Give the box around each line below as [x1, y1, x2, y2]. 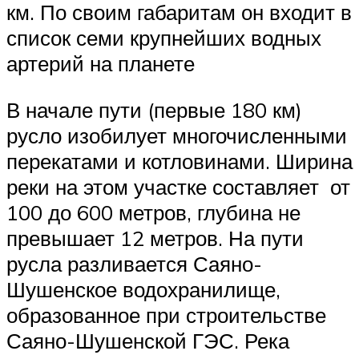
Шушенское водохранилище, [6, 276, 280, 303]
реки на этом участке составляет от [6, 174, 350, 200]
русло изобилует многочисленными [6, 123, 347, 149]
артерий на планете [6, 50, 195, 77]
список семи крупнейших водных [6, 25, 321, 51]
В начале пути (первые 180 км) [6, 97, 302, 123]
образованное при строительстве [6, 302, 326, 329]
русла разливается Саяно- [6, 251, 262, 277]
